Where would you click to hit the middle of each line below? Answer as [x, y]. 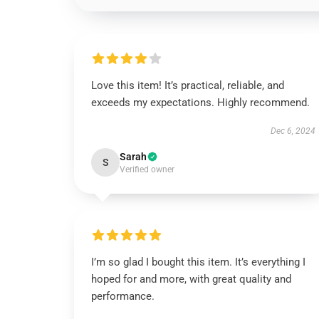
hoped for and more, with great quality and [191, 279]
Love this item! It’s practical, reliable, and [188, 85]
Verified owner [147, 169]
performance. [123, 296]
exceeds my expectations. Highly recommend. [202, 103]
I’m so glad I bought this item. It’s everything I [198, 262]
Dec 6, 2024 [293, 131]
